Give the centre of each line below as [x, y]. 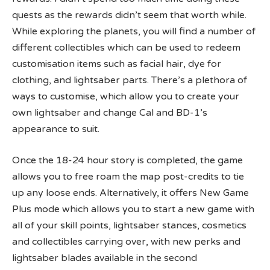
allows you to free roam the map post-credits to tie [128, 176]
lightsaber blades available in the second [105, 258]
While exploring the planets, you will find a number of [134, 32]
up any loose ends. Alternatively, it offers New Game [130, 193]
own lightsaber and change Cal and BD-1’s [110, 113]
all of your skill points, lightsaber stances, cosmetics [129, 225]
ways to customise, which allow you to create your [126, 97]
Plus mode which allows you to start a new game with [133, 209]
